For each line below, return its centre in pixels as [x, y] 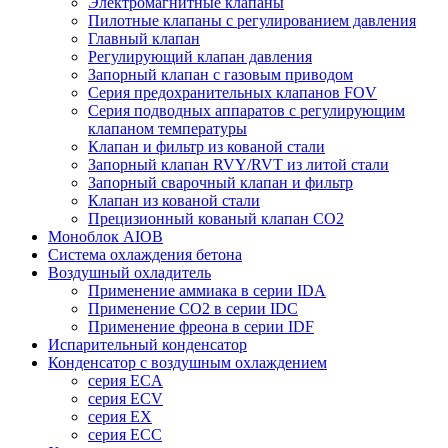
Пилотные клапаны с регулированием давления [252, 20]
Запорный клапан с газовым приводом [220, 74]
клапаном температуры [167, 128]
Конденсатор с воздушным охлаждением [187, 362]
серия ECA [125, 380]
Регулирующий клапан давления [200, 56]
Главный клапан [144, 38]
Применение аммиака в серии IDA [207, 290]
